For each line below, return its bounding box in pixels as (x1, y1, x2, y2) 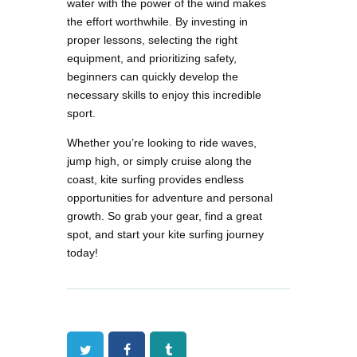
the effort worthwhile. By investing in (67, 15, 248, 29)
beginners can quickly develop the (67, 70, 238, 84)
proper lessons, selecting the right (67, 33, 237, 47)
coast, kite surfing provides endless (67, 173, 244, 186)
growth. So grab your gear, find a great (67, 210, 262, 223)
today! (67, 246, 98, 260)
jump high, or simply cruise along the (67, 155, 252, 168)
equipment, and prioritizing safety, (67, 52, 237, 65)
